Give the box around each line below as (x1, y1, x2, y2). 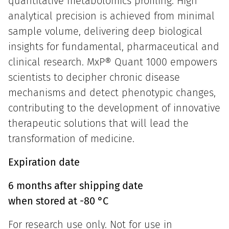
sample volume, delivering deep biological (8, 25, 202, 38)
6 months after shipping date (8, 179, 143, 192)
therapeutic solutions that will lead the (8, 117, 189, 130)
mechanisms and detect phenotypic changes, (8, 86, 216, 99)
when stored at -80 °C (8, 195, 108, 208)
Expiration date (8, 156, 80, 169)
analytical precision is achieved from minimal (8, 10, 215, 22)
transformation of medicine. (8, 132, 134, 145)
